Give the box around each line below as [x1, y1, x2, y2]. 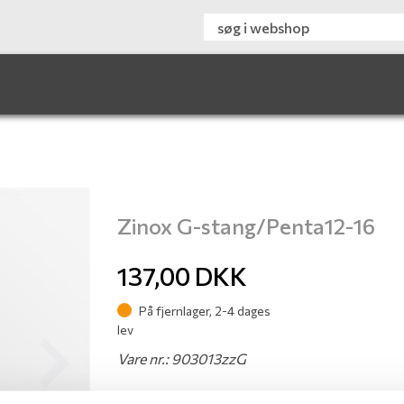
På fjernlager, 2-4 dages [135, 303, 271, 318]
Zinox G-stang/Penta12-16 [116, 213, 375, 239]
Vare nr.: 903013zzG [116, 350, 246, 367]
